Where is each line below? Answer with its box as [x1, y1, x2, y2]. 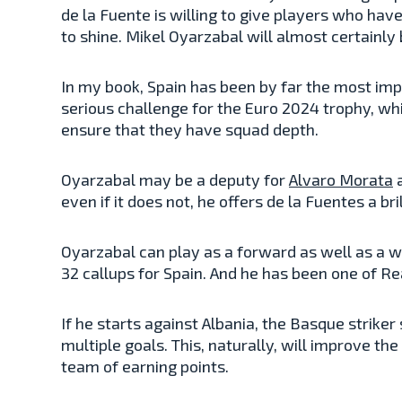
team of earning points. [61, 355, 229, 376]
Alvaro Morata [289, 169, 393, 189]
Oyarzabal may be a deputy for [61, 169, 289, 189]
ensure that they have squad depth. [61, 118, 319, 139]
